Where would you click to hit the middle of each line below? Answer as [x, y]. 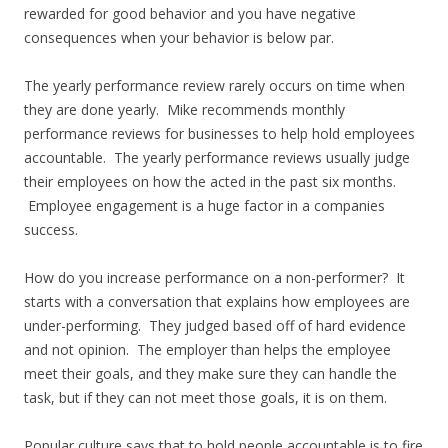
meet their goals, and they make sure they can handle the [210, 373]
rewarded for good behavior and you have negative [190, 13]
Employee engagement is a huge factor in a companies [204, 205]
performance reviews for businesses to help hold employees [219, 133]
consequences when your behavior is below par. [179, 37]
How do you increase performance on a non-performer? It [214, 277]
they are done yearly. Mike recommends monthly [184, 109]
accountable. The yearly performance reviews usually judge [217, 157]
